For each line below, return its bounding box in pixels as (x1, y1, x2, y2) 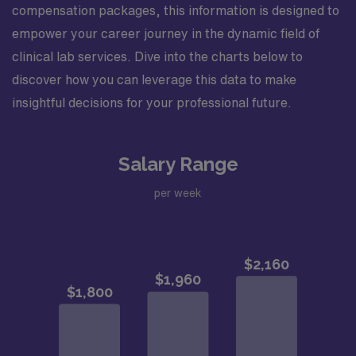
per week (154, 187, 202, 199)
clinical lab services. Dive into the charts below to (12, 50, 303, 63)
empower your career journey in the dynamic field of (12, 27, 319, 40)
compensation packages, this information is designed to (12, 4, 339, 17)
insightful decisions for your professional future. (12, 96, 292, 109)
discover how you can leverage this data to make (12, 73, 296, 86)
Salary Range (118, 153, 238, 176)
